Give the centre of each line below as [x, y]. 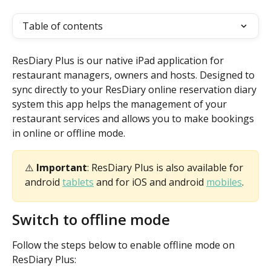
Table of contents [63, 26]
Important [62, 168]
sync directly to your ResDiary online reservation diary [135, 90]
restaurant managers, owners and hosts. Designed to [135, 75]
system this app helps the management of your [121, 104]
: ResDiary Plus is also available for [166, 168]
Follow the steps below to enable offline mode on [125, 245]
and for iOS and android [150, 182]
